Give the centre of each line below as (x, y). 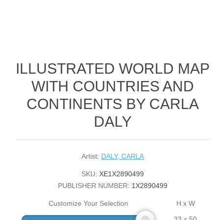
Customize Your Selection (89, 204)
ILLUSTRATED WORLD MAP (113, 69)
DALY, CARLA (123, 156)
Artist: (91, 156)
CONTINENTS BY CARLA (113, 104)
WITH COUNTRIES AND (113, 86)
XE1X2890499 (122, 174)
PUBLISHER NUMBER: (94, 186)
